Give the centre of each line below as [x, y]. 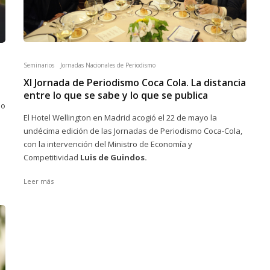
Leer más [39, 181]
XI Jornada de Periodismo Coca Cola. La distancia [135, 82]
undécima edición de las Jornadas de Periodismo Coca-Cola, [133, 130]
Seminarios [39, 65]
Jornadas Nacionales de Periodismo [108, 65]
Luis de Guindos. [114, 157]
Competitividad [52, 157]
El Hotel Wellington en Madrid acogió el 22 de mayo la [120, 117]
